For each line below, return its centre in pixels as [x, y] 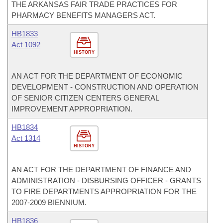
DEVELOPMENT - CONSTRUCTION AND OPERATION [105, 87]
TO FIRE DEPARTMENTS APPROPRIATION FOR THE [104, 191]
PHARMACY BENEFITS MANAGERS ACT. [83, 15]
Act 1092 [26, 45]
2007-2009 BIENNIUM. [49, 202]
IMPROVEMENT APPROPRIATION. [72, 109]
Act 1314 [26, 138]
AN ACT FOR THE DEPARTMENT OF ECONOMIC [97, 76]
